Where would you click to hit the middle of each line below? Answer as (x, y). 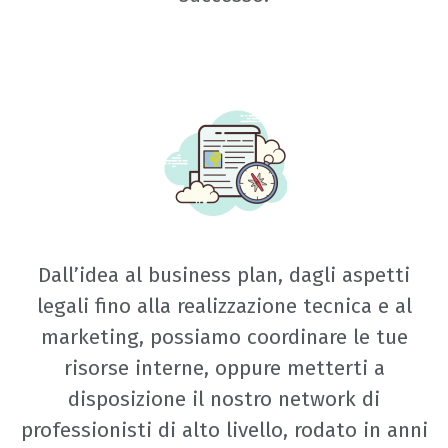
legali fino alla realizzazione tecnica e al (224, 307)
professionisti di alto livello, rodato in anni (224, 431)
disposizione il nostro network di (224, 400)
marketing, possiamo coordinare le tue (224, 338)
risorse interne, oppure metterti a (224, 369)
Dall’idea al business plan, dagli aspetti (224, 276)
